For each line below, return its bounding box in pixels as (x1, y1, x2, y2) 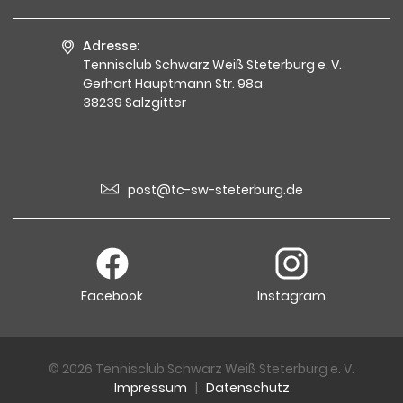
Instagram (256, 287, 326, 306)
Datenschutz (205, 379, 290, 398)
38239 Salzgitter (82, 93, 186, 112)
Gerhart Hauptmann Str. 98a (82, 74, 263, 93)
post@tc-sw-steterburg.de (127, 181, 303, 200)
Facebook (81, 287, 143, 306)
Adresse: (82, 36, 139, 55)
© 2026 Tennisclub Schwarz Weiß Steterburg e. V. (49, 360, 354, 379)
